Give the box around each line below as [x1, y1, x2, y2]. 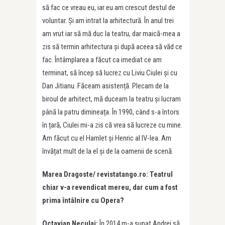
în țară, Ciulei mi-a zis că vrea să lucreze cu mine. [42, 121, 182, 130]
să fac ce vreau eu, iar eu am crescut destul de [42, 3, 175, 13]
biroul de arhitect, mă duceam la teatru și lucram [42, 94, 181, 104]
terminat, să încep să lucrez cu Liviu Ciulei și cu [42, 68, 177, 78]
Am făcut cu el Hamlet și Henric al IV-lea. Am [42, 134, 171, 143]
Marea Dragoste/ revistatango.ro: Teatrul [42, 170, 173, 179]
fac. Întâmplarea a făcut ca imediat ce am [42, 55, 162, 65]
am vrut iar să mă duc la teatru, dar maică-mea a [42, 29, 180, 39]
